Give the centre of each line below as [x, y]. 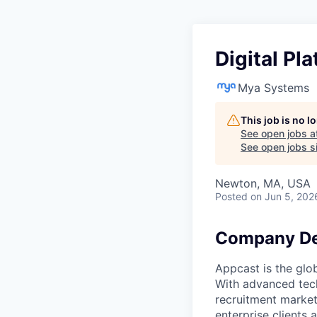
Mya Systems [273, 88]
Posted [231, 196]
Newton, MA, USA [263, 183]
